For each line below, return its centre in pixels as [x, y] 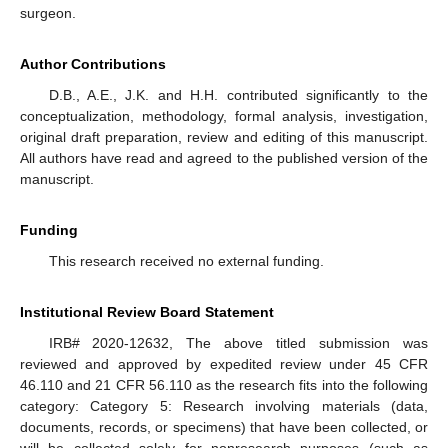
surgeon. [48, 13]
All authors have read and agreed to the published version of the [224, 158]
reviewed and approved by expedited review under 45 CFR [224, 364]
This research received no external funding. [186, 261]
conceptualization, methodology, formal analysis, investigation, [224, 116]
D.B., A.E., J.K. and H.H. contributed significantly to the [238, 95]
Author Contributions [93, 64]
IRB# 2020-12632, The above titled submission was [238, 343]
